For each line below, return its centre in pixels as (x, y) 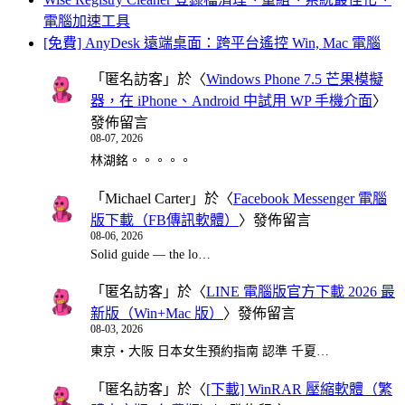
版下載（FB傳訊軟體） (165, 220)
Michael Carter (147, 198)
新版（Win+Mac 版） (157, 314)
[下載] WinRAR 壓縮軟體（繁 (299, 389)
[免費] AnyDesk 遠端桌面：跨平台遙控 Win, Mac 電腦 (212, 42)
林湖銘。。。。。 (141, 161)
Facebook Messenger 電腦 (310, 198)
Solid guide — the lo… (151, 254)
